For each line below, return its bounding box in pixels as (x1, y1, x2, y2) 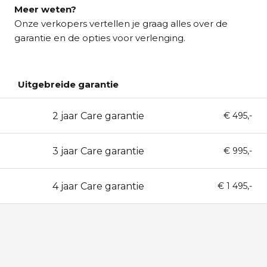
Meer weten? (14, 4, 76, 15)
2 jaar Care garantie (52, 110, 144, 122)
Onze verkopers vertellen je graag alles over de (14, 18, 228, 29)
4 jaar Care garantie (52, 180, 144, 192)
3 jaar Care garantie (52, 145, 144, 157)
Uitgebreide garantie (18, 79, 119, 90)
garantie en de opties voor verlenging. (14, 32, 185, 44)
